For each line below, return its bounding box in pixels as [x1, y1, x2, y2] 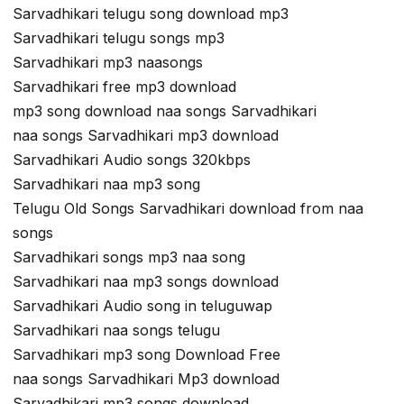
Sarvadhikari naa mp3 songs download [13, 272, 279, 291]
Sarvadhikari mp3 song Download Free [13, 345, 280, 364]
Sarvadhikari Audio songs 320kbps [13, 151, 251, 170]
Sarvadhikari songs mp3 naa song [13, 248, 245, 267]
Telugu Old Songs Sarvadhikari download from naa [13, 199, 363, 218]
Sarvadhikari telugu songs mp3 [13, 29, 225, 48]
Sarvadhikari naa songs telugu [13, 321, 220, 340]
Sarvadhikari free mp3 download [13, 78, 236, 96]
